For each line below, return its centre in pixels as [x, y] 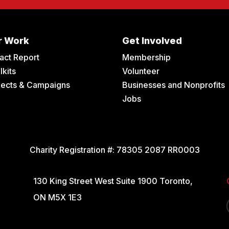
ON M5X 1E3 [57, 197]
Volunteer [141, 71]
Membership [147, 58]
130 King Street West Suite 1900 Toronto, [113, 181]
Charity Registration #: [73, 150]
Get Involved [152, 41]
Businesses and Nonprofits [174, 85]
